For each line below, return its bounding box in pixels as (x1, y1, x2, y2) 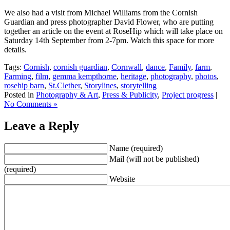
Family (169, 62, 191, 71)
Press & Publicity (102, 90, 158, 99)
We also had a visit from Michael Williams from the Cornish (4, 8, 198, 17)
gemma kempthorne (52, 71, 117, 81)
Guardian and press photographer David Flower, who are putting (4, 17, 214, 26)
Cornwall (111, 62, 142, 71)
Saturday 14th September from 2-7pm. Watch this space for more (4, 35, 214, 45)
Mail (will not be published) (109, 154, 199, 163)
